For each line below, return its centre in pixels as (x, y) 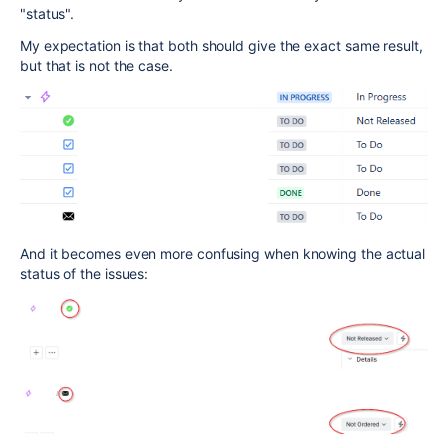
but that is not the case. (96, 65)
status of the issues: (84, 273)
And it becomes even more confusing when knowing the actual (223, 253)
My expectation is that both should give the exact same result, (221, 45)
